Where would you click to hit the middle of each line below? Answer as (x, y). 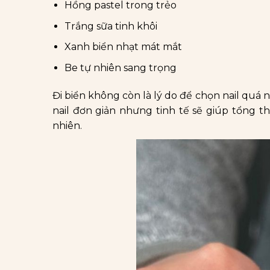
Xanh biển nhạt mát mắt (123, 47)
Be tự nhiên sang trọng (121, 67)
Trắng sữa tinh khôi (111, 26)
